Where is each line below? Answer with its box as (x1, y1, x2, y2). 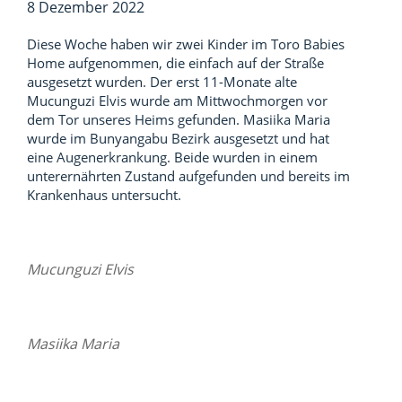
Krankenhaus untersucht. (27, 186, 181, 204)
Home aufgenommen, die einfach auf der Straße (27, 54, 324, 72)
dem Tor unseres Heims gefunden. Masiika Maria (27, 110, 330, 128)
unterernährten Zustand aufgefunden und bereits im (27, 167, 350, 185)
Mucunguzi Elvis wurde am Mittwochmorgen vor (27, 92, 328, 109)
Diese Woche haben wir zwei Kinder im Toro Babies (27, 35, 345, 53)
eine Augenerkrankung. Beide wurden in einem (27, 148, 318, 166)
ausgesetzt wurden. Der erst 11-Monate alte (27, 73, 297, 91)
